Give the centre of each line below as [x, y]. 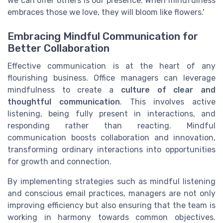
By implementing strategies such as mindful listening [111, 182]
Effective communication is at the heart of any [111, 66]
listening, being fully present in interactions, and [111, 114]
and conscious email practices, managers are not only [111, 194]
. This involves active [167, 102]
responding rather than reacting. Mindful [111, 126]
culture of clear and [168, 90]
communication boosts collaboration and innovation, [111, 138]
